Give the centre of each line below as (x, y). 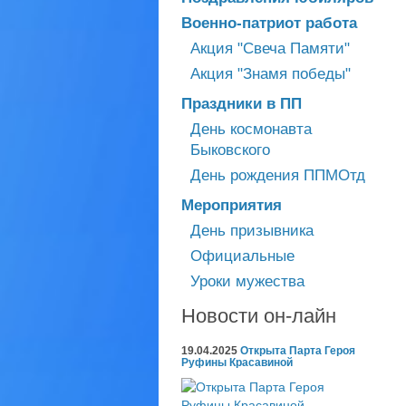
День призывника (252, 231)
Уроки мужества (247, 281)
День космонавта (251, 129)
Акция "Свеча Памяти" (270, 48)
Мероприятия (232, 205)
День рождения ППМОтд (278, 175)
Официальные (242, 256)
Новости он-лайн (259, 316)
